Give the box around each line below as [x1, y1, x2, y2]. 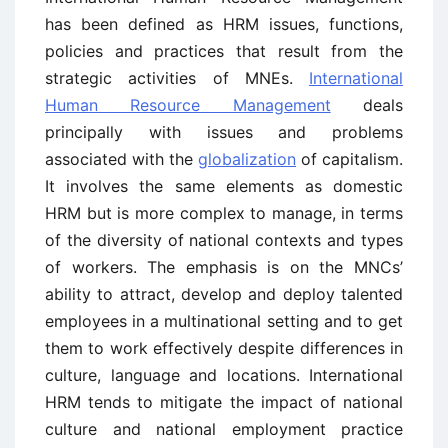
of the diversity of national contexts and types [45, 230, 403, 250]
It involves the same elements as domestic [45, 176, 403, 196]
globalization [198, 149, 296, 169]
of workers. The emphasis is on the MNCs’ [45, 257, 403, 277]
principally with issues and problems [45, 122, 403, 142]
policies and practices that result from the [45, 41, 403, 61]
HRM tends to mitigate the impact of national [45, 392, 403, 412]
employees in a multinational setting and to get [45, 311, 403, 331]
